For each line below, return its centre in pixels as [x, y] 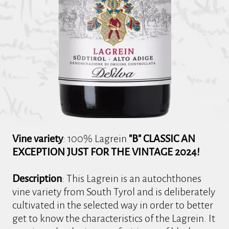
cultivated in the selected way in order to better [113, 205]
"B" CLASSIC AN [162, 138]
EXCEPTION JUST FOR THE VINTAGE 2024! [106, 152]
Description [37, 178]
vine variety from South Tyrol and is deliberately [114, 191]
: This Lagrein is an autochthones [132, 178]
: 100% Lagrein [96, 138]
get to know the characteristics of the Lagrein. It [114, 218]
